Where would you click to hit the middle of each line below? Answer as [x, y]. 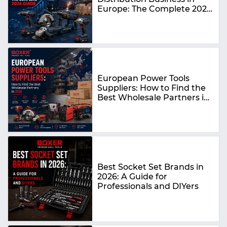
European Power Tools [144, 78]
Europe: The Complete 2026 [155, 9]
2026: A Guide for [133, 177]
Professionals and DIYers [148, 186]
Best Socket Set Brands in [151, 167]
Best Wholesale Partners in [154, 97]
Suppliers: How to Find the [152, 88]
